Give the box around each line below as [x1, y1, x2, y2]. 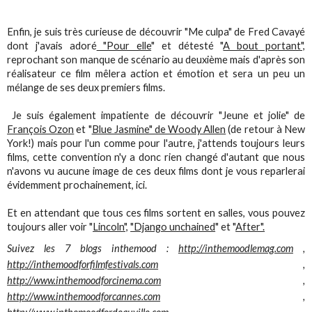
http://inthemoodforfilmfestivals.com [7, 258, 159, 270]
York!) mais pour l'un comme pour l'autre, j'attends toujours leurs [7, 137, 305, 150]
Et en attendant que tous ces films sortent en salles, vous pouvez [7, 207, 305, 219]
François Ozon [7, 123, 75, 136]
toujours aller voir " [7, 221, 93, 233]
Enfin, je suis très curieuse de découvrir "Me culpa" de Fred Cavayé [7, 26, 305, 38]
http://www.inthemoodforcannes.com [7, 290, 161, 302]
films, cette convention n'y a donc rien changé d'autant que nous [7, 151, 305, 164]
